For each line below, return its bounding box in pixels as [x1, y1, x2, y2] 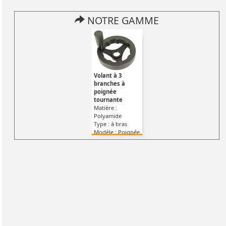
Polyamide [93, 111, 122, 120]
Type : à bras [93, 120, 127, 128]
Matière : [93, 103, 117, 111]
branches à [93, 79, 125, 87]
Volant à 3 [93, 71, 122, 79]
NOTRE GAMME [85, 14, 159, 28]
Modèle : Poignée [93, 128, 140, 136]
